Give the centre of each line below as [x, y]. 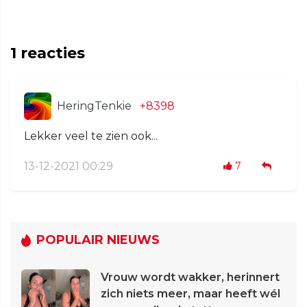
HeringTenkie [94, 106]
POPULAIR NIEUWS [98, 240]
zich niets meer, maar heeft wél [191, 294]
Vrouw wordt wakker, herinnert [190, 278]
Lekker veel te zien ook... [91, 136]
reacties [51, 53]
